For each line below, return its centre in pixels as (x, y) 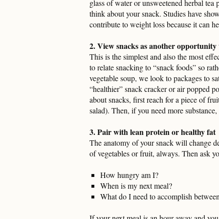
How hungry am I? (129, 175)
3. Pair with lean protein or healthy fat (153, 131)
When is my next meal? (136, 185)
